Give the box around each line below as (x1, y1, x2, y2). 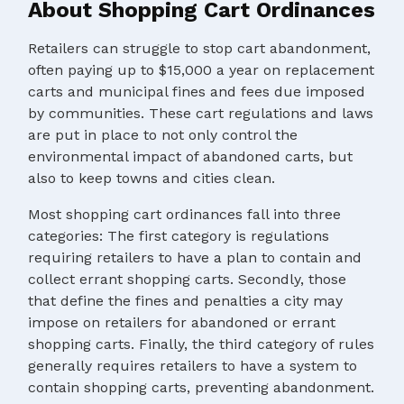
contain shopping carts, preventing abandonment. (28, 378, 374, 396)
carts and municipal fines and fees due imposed (28, 82, 365, 100)
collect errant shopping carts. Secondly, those (28, 270, 346, 288)
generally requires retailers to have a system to (28, 356, 357, 374)
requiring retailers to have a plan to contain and (28, 248, 362, 266)
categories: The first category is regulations (28, 226, 329, 244)
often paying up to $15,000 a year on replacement (28, 60, 374, 78)
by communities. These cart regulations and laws (28, 104, 373, 122)
